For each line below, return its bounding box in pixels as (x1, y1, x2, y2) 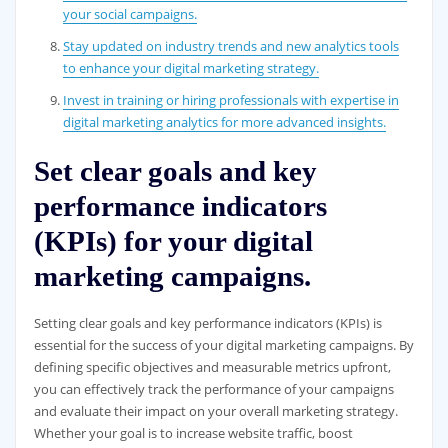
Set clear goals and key (33, 154, 317, 187)
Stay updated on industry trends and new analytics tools (63, 36, 400, 55)
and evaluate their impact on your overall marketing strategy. (33, 401, 398, 420)
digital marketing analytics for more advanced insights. (63, 112, 387, 131)
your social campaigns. (63, 4, 198, 23)
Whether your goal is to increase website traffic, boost (33, 423, 353, 442)
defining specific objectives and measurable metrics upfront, (33, 357, 391, 376)
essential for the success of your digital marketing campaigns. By (33, 335, 414, 354)
